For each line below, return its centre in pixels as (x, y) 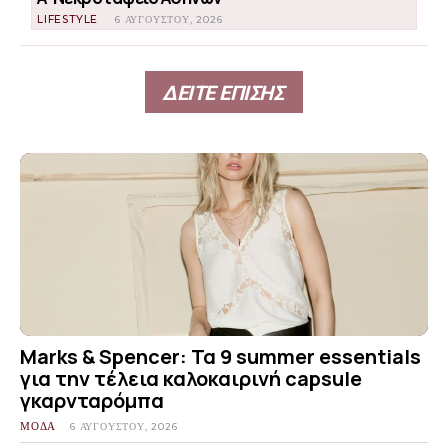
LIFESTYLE (68, 19)
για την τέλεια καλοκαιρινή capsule (191, 379)
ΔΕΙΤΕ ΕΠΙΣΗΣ (222, 92)
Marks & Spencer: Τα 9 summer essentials (220, 357)
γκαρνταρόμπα (92, 401)
